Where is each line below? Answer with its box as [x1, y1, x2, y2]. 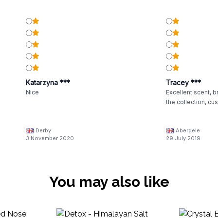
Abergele [175, 127, 200, 134]
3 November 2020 [25, 135, 74, 142]
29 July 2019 [165, 135, 200, 142]
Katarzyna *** [25, 78, 70, 87]
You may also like [49, 173, 169, 190]
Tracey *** [165, 78, 201, 87]
